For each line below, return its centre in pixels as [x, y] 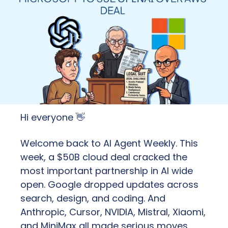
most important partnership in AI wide [107, 171]
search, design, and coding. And [93, 198]
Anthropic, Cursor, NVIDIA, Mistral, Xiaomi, [113, 212]
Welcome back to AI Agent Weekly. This [109, 144]
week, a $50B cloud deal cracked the [104, 157]
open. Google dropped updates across [109, 185]
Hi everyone [48, 118]
